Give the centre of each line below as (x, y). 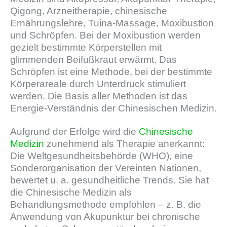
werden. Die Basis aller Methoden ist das (99, 96)
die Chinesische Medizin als (71, 193)
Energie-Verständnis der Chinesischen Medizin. (113, 108)
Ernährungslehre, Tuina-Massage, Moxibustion (112, 23)
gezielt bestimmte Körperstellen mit (86, 48)
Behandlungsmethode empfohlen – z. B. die (106, 205)
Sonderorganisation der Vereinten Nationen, (106, 168)
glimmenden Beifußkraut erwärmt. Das (93, 60)
